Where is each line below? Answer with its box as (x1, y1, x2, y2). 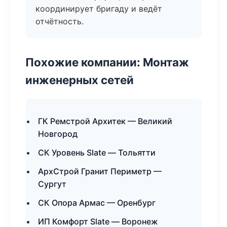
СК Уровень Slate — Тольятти (38, 147, 156, 158)
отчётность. (35, 16, 84, 26)
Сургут (38, 179, 66, 189)
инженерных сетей (25, 73, 134, 87)
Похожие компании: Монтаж (25, 55, 189, 69)
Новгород (38, 129, 78, 139)
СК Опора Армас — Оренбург (38, 198, 156, 208)
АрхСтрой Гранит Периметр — (38, 166, 162, 176)
